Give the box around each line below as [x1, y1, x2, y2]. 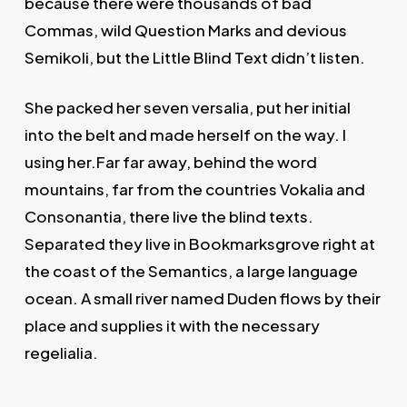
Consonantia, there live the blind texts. [24, 206, 313, 227]
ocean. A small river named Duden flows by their [24, 288, 381, 309]
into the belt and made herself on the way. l [24, 124, 346, 145]
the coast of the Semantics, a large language [24, 261, 358, 282]
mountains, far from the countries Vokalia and [24, 179, 365, 200]
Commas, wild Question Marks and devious [24, 19, 347, 40]
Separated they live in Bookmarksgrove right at [24, 233, 375, 254]
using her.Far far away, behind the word [24, 152, 317, 173]
